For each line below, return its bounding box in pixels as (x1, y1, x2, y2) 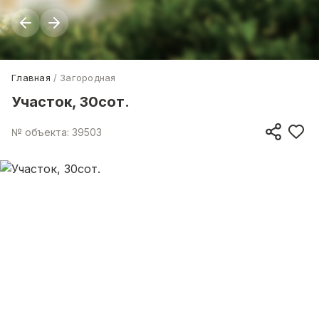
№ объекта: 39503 (11, 125, 102, 138)
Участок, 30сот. (11, 93, 130, 110)
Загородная (60, 72, 116, 83)
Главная (11, 72, 51, 83)
